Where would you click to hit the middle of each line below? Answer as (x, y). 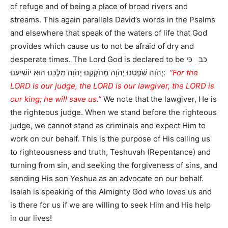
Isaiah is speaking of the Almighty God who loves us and (111, 192)
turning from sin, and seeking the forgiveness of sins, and (114, 165)
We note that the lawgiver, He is (159, 99)
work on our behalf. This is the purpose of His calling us (110, 139)
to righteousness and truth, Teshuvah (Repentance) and (110, 152)
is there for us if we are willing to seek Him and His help (110, 205)
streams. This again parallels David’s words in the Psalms (113, 20)
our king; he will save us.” (56, 99)
